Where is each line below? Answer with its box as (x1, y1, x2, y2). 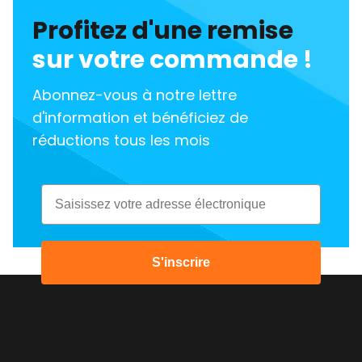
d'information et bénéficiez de (32, 107, 248, 128)
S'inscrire (151, 255, 210, 270)
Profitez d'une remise (32, 14, 293, 48)
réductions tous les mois (32, 130, 210, 151)
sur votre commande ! (32, 43, 313, 78)
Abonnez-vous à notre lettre (32, 85, 237, 106)
